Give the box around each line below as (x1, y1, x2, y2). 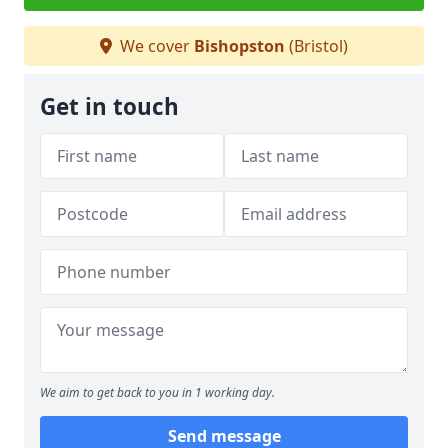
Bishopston (194, 35, 285, 57)
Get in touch (40, 91, 179, 122)
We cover (116, 35, 194, 57)
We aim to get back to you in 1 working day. (40, 384, 275, 401)
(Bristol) (285, 35, 348, 57)
